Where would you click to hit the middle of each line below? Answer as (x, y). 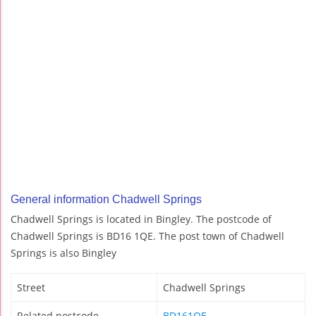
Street (31, 288)
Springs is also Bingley (63, 253)
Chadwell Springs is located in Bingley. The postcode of (141, 219)
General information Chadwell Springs (106, 200)
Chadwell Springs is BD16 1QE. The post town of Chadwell (147, 236)
